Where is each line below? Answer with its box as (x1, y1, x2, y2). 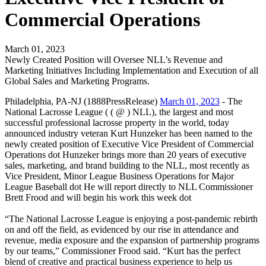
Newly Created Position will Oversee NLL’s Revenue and (5, 54, 223, 65)
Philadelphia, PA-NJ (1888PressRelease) (5, 96, 160, 106)
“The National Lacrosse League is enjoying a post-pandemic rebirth (5, 213, 258, 224)
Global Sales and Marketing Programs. (5, 75, 150, 86)
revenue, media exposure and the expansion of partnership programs (5, 235, 259, 245)
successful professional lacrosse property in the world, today (5, 117, 229, 128)
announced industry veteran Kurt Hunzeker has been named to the (5, 128, 252, 138)
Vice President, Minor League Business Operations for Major (5, 170, 234, 181)
